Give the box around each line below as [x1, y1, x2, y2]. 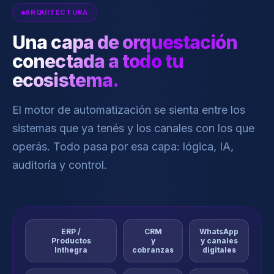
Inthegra [54, 245, 87, 254]
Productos [51, 236, 91, 245]
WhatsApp [199, 227, 239, 236]
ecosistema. [12, 69, 119, 91]
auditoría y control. [12, 158, 107, 171]
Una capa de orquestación [12, 31, 238, 53]
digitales [202, 245, 236, 254]
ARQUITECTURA [25, 8, 89, 17]
